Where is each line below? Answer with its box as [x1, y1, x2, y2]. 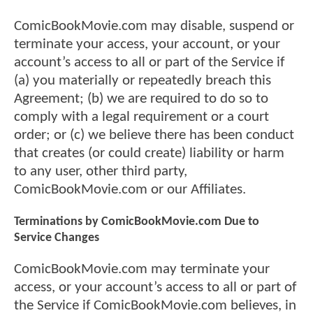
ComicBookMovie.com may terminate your [14, 262, 270, 277]
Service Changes [14, 231, 99, 245]
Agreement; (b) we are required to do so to [14, 91, 268, 106]
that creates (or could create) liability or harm [14, 145, 284, 161]
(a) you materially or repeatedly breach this [14, 73, 271, 88]
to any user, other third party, [14, 163, 187, 179]
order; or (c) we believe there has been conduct [14, 127, 294, 143]
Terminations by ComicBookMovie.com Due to [14, 214, 259, 228]
